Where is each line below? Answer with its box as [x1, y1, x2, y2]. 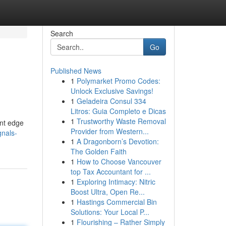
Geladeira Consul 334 [76, 96, 146, 106]
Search [50, 28, 73, 38]
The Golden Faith [70, 146, 127, 156]
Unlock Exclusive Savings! [70, 86, 153, 96]
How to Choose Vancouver [76, 156, 161, 166]
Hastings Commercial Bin [76, 197, 157, 207]
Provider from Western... [70, 126, 149, 136]
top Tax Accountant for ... [70, 166, 151, 177]
